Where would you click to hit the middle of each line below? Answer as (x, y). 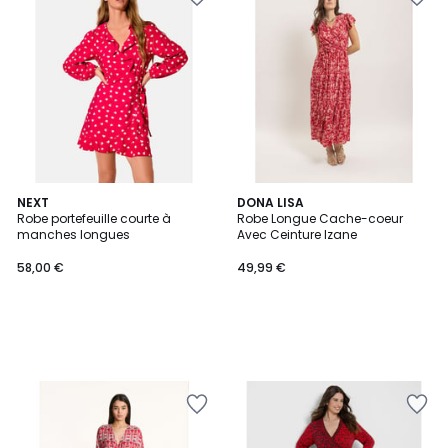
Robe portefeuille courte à (94, 218)
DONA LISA (270, 202)
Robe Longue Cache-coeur (320, 218)
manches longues (73, 234)
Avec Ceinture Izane (297, 234)
